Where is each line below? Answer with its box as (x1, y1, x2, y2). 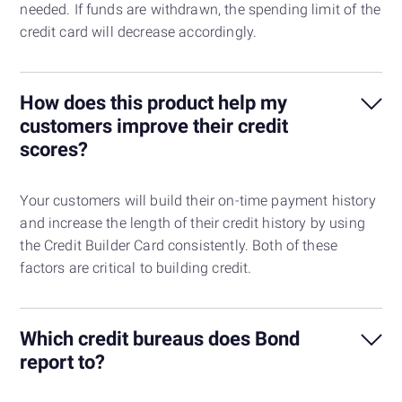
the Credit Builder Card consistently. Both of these (20, 237, 338, 255)
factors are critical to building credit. (20, 259, 252, 277)
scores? (20, 137, 89, 162)
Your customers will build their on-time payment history (20, 192, 376, 210)
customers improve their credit (20, 114, 289, 138)
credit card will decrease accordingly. (20, 23, 258, 41)
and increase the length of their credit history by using (20, 214, 365, 232)
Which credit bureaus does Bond (20, 327, 301, 351)
